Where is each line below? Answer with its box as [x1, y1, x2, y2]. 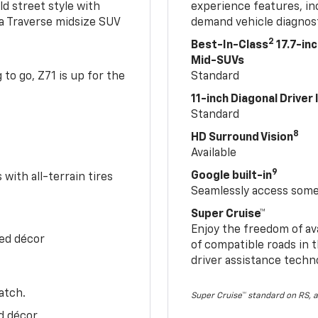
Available [191, 147, 237, 159]
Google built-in [191, 170, 273, 182]
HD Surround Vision [191, 131, 294, 143]
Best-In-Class [191, 39, 269, 51]
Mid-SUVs [191, 55, 245, 67]
